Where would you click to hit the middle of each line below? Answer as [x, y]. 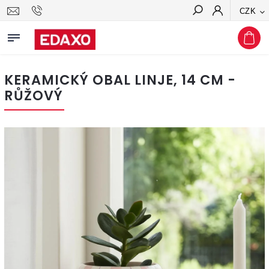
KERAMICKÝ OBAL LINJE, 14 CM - [120, 80]
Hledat [241, 32]
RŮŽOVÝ [34, 95]
